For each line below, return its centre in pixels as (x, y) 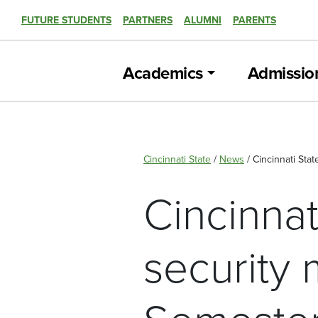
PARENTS (254, 20)
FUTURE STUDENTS (66, 20)
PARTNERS (148, 20)
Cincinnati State (177, 159)
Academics (163, 73)
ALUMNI (203, 20)
